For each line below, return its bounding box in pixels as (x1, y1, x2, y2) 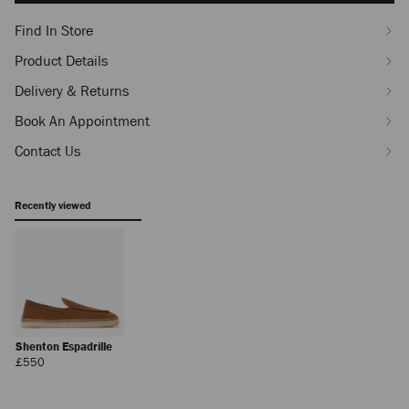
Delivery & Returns (15, 81, 129, 100)
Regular (44, 352, 82, 369)
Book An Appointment (15, 111, 150, 131)
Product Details (15, 51, 108, 70)
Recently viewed (15, 198, 90, 213)
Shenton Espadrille (16, 338, 115, 354)
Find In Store (15, 21, 93, 40)
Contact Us (15, 142, 80, 161)
